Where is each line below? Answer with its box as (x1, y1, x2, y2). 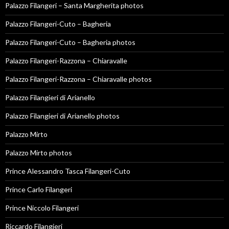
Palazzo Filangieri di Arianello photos (5, 111, 120, 121)
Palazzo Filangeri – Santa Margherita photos (5, 1, 144, 10)
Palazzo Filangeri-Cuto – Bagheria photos (5, 38, 135, 47)
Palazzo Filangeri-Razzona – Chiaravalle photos (5, 75, 152, 84)
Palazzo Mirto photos (5, 148, 72, 157)
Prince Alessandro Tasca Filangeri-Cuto (5, 167, 130, 176)
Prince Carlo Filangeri (5, 185, 72, 194)
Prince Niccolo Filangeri (5, 203, 79, 213)
